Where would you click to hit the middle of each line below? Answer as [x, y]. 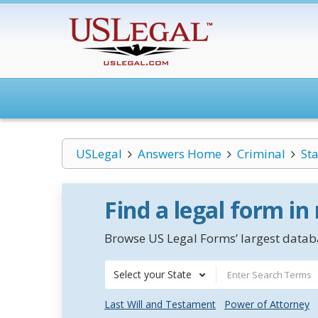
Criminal [261, 154]
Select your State [153, 274]
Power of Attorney [267, 304]
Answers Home [179, 154]
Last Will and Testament [160, 304]
